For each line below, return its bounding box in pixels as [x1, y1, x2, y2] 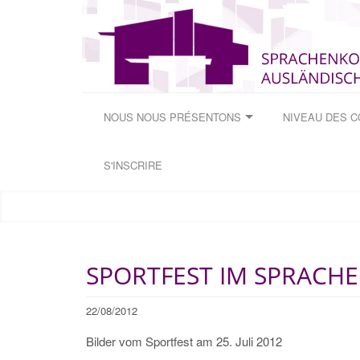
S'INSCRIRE [103, 157, 162, 174]
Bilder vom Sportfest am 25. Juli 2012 [86, 333, 282, 350]
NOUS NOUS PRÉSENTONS [103, 108, 241, 125]
